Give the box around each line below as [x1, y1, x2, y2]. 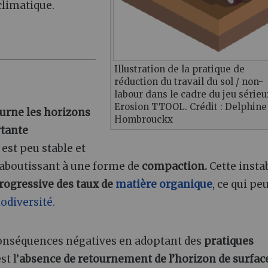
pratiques [204, 234, 254, 248]
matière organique [115, 177, 212, 191]
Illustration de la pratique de [114, 63, 245, 75]
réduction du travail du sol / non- [114, 75, 263, 87]
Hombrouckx [114, 113, 173, 125]
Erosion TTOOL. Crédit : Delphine [114, 100, 267, 112]
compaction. [142, 159, 207, 173]
